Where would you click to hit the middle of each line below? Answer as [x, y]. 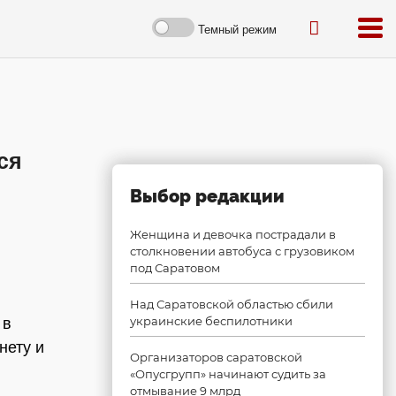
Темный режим [237, 29]
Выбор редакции [207, 196]
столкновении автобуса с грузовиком [242, 251]
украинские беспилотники [211, 321]
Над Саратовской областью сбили [232, 304]
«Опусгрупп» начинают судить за [228, 374]
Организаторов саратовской [216, 357]
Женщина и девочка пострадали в [233, 234]
